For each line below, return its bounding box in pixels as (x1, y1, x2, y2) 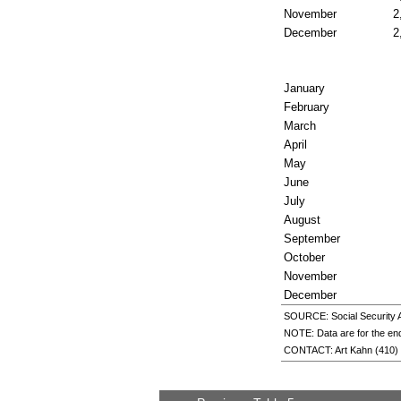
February (283, 99, 329, 114)
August (283, 212, 320, 226)
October (283, 250, 325, 264)
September (283, 231, 340, 245)
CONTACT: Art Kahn (283, 344, 375, 355)
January (283, 81, 325, 95)
